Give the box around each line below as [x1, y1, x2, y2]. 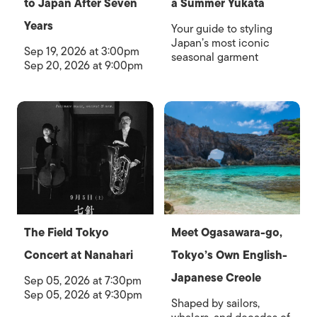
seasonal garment [171, 47, 258, 67]
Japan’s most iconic [171, 33, 270, 52]
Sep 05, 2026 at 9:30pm [24, 285, 142, 304]
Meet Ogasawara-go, [171, 223, 282, 242]
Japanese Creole [171, 268, 261, 287]
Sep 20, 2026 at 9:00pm [24, 56, 143, 75]
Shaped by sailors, [171, 294, 260, 313]
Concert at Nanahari [24, 246, 133, 265]
